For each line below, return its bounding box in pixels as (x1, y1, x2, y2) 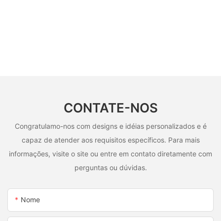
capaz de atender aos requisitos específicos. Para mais (21, 136, 200, 145)
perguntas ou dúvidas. (74, 163, 147, 172)
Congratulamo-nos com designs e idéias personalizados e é (14, 122, 207, 131)
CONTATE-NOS (63, 100, 158, 115)
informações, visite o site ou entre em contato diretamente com (9, 149, 212, 158)
